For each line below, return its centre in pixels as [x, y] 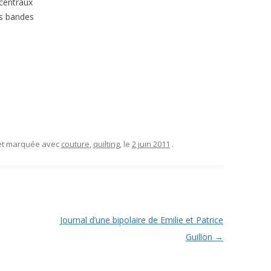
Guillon [200, 237]
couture [75, 144]
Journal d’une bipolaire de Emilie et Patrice [141, 220]
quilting [106, 144]
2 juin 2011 [151, 144]
